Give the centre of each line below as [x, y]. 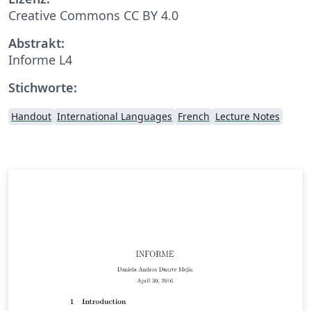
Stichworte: [43, 87]
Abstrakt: [36, 43]
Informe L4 [40, 59]
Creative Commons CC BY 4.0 [93, 15]
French [194, 116]
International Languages [115, 116]
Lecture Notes [247, 116]
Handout [31, 116]
